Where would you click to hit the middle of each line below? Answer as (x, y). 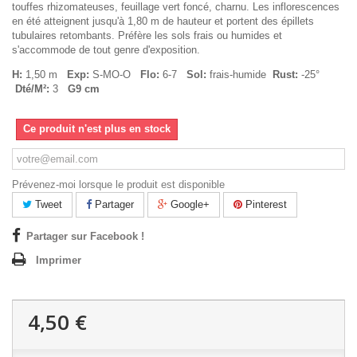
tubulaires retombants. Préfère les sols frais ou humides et (147, 35)
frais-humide (238, 74)
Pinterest (265, 204)
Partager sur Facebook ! (85, 236)
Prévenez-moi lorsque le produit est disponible (118, 184)
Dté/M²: (32, 88)
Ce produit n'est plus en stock (97, 128)
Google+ (188, 204)
